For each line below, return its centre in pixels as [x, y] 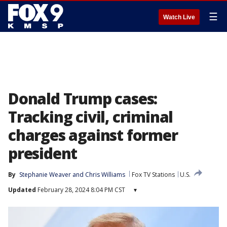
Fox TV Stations [153, 175]
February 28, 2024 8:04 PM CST [81, 190]
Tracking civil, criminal [91, 117]
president [43, 153]
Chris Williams [105, 175]
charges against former [93, 135]
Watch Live [179, 17]
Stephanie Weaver [45, 175]
